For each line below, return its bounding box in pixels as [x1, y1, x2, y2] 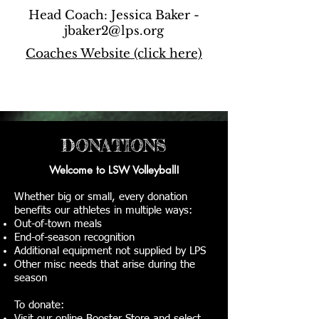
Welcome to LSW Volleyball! [48, 163, 179, 177]
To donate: [14, 300, 64, 310]
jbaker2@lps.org [64, 23, 164, 38]
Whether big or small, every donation [14, 192, 187, 202]
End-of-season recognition [14, 232, 135, 243]
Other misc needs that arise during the [14, 259, 195, 270]
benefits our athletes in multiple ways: [14, 205, 192, 216]
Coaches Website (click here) [26, 46, 202, 61]
